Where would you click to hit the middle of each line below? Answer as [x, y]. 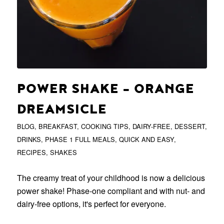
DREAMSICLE [62, 110]
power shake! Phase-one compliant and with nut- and [111, 191]
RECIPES [31, 152]
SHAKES [63, 152]
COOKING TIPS [104, 126]
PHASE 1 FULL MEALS [80, 139]
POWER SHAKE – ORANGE [105, 89]
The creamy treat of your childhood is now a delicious [111, 178]
